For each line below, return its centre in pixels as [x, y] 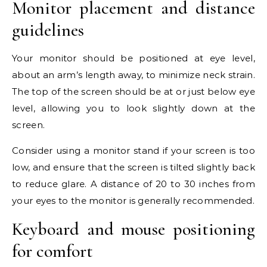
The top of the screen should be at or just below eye [133, 92]
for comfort [52, 252]
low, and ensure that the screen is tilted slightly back [133, 167]
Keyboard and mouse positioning [133, 229]
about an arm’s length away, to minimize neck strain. [133, 75]
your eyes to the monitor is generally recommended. [133, 201]
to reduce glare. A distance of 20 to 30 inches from [133, 184]
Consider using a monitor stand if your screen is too [133, 151]
